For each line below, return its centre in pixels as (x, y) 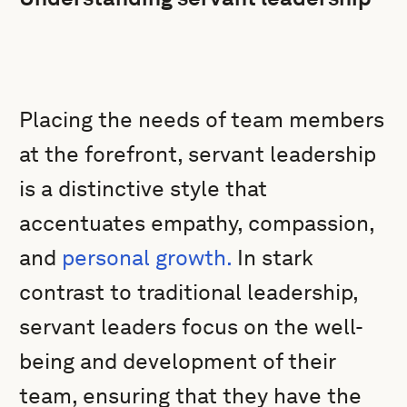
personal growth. (147, 258)
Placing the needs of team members (202, 119)
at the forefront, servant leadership (198, 154)
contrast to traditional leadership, (189, 292)
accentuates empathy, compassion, (197, 223)
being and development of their (178, 361)
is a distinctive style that (144, 189)
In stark (273, 258)
